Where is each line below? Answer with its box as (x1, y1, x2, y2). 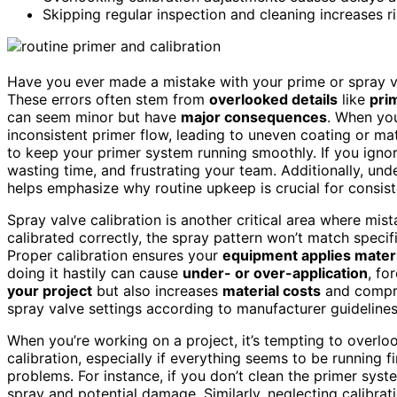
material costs (222, 281, 321, 300)
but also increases (92, 281, 222, 300)
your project (7, 281, 92, 300)
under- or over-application (183, 263, 368, 282)
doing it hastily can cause (7, 263, 183, 282)
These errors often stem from (7, 90, 209, 108)
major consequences (181, 107, 327, 126)
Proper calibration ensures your (7, 245, 222, 264)
